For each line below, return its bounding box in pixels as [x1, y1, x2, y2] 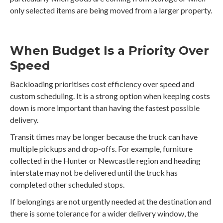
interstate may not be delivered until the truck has [10, 168, 178, 178]
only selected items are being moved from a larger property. [10, 5, 212, 15]
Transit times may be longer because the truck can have [10, 132, 198, 142]
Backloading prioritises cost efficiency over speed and [10, 79, 194, 89]
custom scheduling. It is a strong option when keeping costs [10, 91, 210, 101]
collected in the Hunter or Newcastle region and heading [10, 156, 201, 166]
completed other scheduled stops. [10, 180, 124, 190]
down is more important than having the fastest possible [10, 103, 200, 113]
